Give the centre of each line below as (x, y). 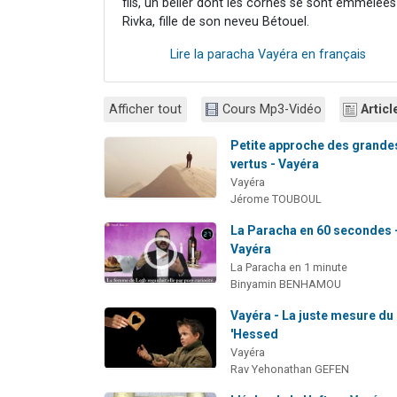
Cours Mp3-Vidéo (272, 109)
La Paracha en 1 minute (289, 267)
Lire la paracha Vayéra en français (268, 54)
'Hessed (255, 334)
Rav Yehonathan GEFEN (290, 369)
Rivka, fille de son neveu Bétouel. (216, 21)
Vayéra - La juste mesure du (312, 315)
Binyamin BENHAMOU (286, 284)
